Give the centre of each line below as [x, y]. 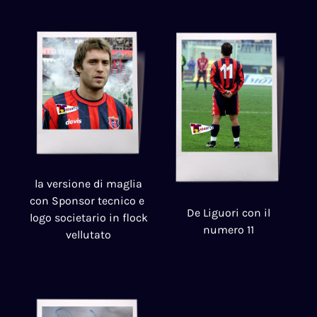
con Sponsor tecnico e [89, 200]
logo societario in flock [88, 217]
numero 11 [228, 229]
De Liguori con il [228, 212]
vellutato [89, 234]
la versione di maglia [89, 183]
